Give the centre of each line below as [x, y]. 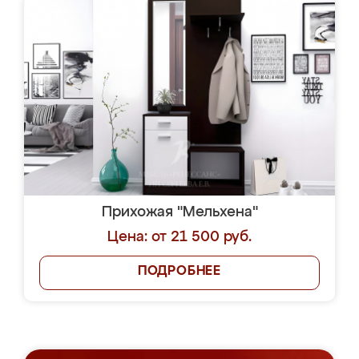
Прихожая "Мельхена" [179, 212]
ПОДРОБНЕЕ [179, 272]
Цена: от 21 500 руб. [179, 237]
